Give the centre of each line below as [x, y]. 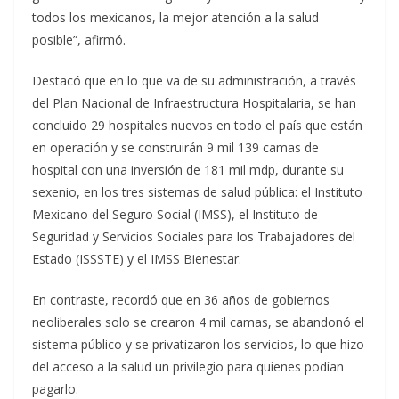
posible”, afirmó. [79, 40]
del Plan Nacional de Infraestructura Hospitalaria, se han [194, 103]
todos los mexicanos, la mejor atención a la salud [175, 18]
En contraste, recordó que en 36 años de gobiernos [181, 300]
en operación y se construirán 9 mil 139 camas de [175, 148]
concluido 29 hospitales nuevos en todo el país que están [197, 126]
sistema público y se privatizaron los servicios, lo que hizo [198, 345]
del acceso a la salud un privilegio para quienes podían [188, 367]
